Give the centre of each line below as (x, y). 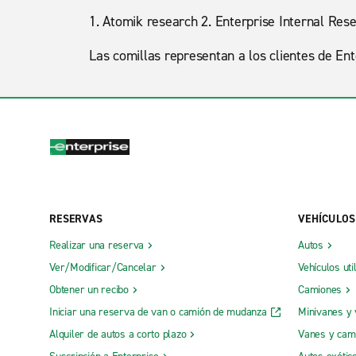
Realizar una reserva (97, 245)
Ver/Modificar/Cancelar (103, 267)
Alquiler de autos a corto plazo (118, 334)
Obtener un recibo (89, 289)
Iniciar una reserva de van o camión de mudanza (158, 311)
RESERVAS (76, 219)
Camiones (320, 289)
